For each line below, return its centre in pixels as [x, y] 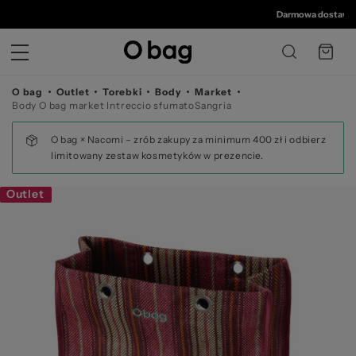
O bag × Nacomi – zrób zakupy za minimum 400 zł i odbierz [189, 139]
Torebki [122, 92]
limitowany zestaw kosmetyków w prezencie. [157, 155]
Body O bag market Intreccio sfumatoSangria [122, 105]
